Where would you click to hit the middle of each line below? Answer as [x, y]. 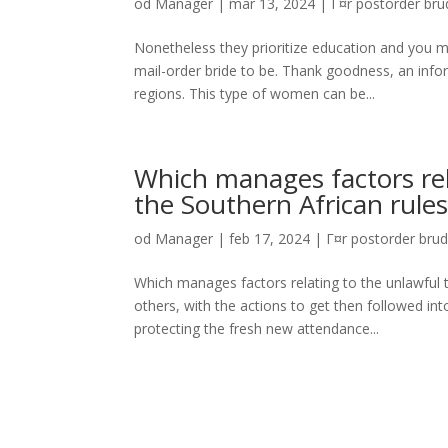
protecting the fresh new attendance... [257, 328]
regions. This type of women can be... [255, 93]
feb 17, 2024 [270, 238]
